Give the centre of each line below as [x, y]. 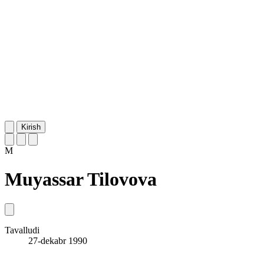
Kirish [31, 127]
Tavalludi [22, 230]
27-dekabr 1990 [58, 240]
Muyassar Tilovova [81, 179]
